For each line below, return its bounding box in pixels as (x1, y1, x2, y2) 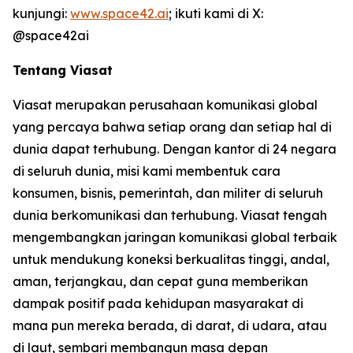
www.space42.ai (70, 6, 169, 21)
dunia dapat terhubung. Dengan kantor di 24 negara (13, 141, 336, 157)
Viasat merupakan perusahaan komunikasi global (13, 97, 318, 113)
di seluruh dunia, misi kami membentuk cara (13, 163, 281, 179)
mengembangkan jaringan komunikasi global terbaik (13, 229, 337, 245)
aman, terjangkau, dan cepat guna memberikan (13, 273, 308, 289)
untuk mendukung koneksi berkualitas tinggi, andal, (13, 251, 329, 267)
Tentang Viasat (13, 62, 113, 78)
